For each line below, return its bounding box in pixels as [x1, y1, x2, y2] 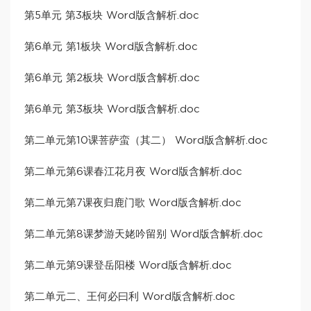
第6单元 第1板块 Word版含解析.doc [24, 42, 198, 53]
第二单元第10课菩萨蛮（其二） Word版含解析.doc [24, 135, 268, 146]
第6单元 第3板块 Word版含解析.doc [24, 104, 200, 115]
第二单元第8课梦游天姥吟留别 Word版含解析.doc [24, 229, 263, 240]
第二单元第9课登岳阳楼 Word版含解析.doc [24, 260, 232, 271]
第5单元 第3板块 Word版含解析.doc [24, 10, 199, 22]
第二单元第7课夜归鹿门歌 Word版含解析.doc [24, 198, 242, 209]
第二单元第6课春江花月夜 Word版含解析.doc [24, 167, 242, 178]
